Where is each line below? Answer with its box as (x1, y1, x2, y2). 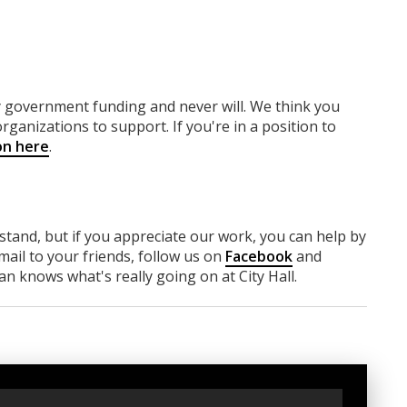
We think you (250, 95, 340, 116)
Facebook (225, 245, 293, 266)
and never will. (150, 95, 250, 116)
